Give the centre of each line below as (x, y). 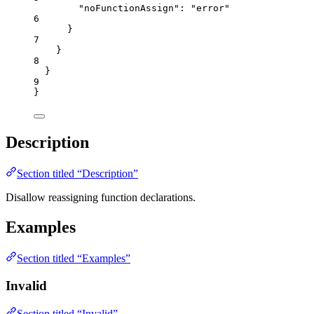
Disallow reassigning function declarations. (101, 198)
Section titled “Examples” (74, 258)
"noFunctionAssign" (129, 8)
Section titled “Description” (77, 174)
